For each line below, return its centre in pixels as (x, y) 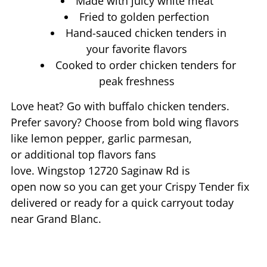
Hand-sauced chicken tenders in (146, 32)
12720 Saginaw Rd (133, 170)
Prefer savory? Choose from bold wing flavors (125, 122)
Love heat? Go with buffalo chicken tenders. (120, 106)
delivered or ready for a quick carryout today (122, 202)
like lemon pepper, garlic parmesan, (101, 138)
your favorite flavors (138, 49)
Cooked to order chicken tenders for (146, 65)
